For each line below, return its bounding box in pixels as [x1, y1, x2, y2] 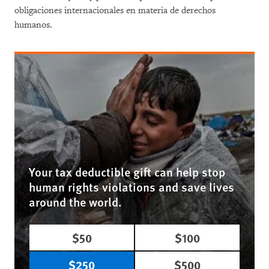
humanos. [14, 19, 52, 31]
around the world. [29, 193, 122, 210]
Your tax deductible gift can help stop [29, 163, 225, 180]
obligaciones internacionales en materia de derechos [14, 4, 216, 16]
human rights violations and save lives [29, 178, 234, 195]
